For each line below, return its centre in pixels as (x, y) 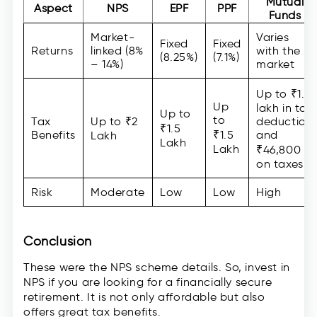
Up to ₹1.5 (284, 94)
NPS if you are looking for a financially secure (148, 282)
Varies (273, 38)
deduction (285, 122)
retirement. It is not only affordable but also (144, 297)
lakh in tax (285, 108)
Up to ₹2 (114, 122)
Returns (52, 51)
